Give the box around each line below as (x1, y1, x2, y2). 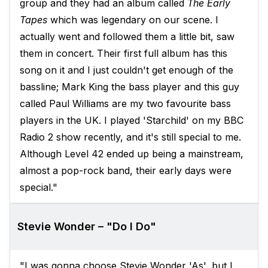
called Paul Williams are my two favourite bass (20, 98, 231, 110)
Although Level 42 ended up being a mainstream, (20, 148, 243, 160)
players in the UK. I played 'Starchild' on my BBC (20, 114, 243, 127)
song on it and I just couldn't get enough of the (20, 64, 233, 77)
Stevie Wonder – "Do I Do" (17, 220, 156, 233)
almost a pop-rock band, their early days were (20, 165, 232, 177)
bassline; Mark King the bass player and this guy (20, 81, 239, 93)
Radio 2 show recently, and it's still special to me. (20, 131, 241, 144)
